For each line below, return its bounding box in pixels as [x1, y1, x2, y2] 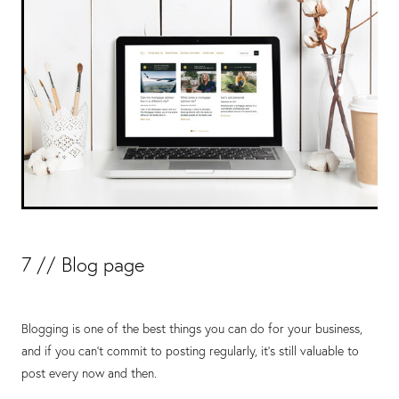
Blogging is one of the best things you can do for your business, [21, 321, 362, 338]
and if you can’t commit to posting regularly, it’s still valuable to [21, 343, 359, 360]
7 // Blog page [21, 252, 144, 277]
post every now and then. [21, 365, 157, 382]
